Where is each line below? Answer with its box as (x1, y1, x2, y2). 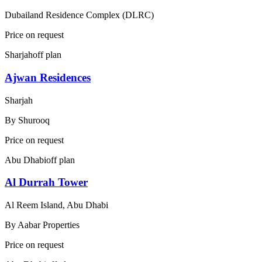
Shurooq (18, 115, 50, 125)
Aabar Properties (18, 220, 80, 230)
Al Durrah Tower (5, 176, 88, 189)
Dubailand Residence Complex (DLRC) (5, 10, 154, 20)
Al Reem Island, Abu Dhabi (5, 200, 108, 211)
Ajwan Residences (5, 71, 91, 84)
